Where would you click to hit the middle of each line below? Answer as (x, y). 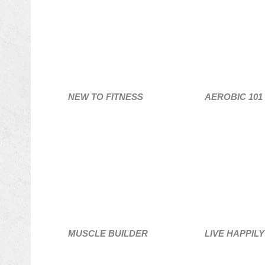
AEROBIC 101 (233, 97)
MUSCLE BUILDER (108, 233)
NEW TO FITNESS (105, 97)
